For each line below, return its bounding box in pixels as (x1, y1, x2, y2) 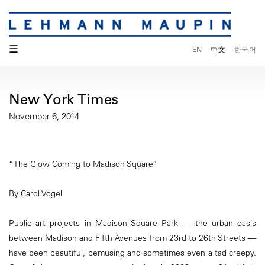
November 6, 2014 (9, 111, 79, 122)
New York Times (9, 90, 119, 108)
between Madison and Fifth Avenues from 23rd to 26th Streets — (9, 232, 256, 243)
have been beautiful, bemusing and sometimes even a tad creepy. (9, 247, 256, 258)
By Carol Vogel (9, 188, 62, 199)
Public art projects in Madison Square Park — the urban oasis (9, 217, 256, 228)
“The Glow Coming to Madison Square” (9, 158, 157, 169)
